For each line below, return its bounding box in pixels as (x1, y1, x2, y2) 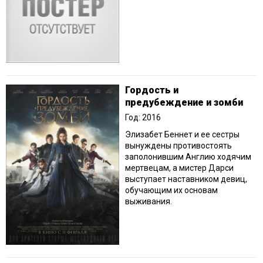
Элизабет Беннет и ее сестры (125, 130, 240, 140)
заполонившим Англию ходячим (125, 152, 251, 162)
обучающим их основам (125, 186, 218, 195)
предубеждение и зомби (125, 97, 243, 109)
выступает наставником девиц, (125, 174, 247, 184)
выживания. (125, 197, 172, 207)
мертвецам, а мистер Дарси (125, 163, 234, 173)
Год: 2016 (125, 113, 161, 123)
